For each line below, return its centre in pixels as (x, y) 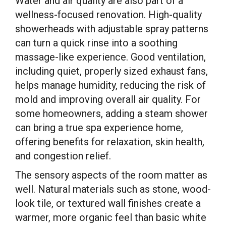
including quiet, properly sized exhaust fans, (111, 71)
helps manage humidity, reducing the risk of (110, 85)
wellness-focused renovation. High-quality (108, 15)
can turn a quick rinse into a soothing (96, 43)
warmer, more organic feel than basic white (111, 217)
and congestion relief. (63, 156)
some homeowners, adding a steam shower (111, 114)
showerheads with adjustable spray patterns (112, 29)
